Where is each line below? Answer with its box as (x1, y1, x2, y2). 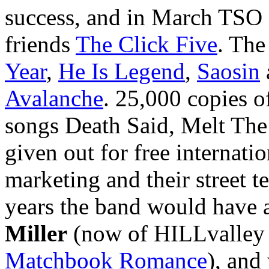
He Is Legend (58, 58, 185, 85)
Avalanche (5, 85, 103, 112)
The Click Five (76, 31, 217, 58)
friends (5, 31, 76, 58)
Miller (5, 220, 67, 247)
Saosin (197, 58, 260, 85)
